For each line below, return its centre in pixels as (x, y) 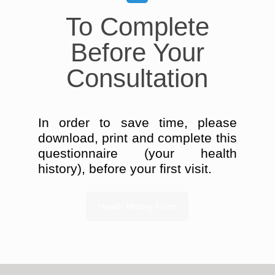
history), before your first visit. (125, 168)
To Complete (137, 27)
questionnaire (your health (137, 153)
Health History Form (137, 206)
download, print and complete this (137, 138)
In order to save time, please (137, 122)
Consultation (137, 78)
